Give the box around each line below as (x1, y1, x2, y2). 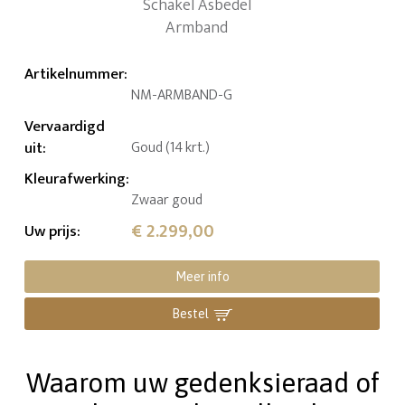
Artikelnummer (24, 61, 125, 87)
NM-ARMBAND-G (131, 82, 233, 108)
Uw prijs (24, 218, 78, 244)
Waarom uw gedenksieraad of (25, 366, 380, 398)
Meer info (174, 268, 230, 284)
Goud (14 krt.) (131, 135, 211, 160)
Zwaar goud (131, 187, 203, 212)
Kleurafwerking (24, 165, 127, 192)
